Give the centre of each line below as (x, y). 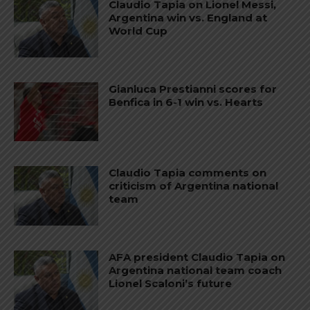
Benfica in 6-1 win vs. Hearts (186, 102)
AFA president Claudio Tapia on (197, 257)
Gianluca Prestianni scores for (193, 89)
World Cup (138, 31)
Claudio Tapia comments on (188, 173)
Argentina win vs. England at (188, 18)
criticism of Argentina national (194, 186)
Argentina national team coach (195, 271)
